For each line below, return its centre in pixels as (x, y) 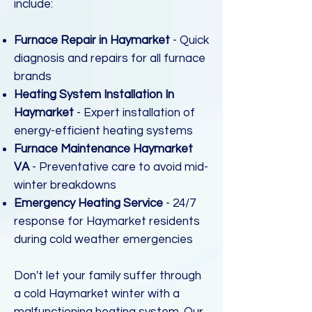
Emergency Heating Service (90, 203)
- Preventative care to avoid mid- (120, 167)
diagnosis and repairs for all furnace (110, 58)
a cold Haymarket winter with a (97, 294)
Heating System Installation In (94, 95)
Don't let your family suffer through (108, 276)
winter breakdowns (65, 185)
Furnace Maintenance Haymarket (103, 149)
